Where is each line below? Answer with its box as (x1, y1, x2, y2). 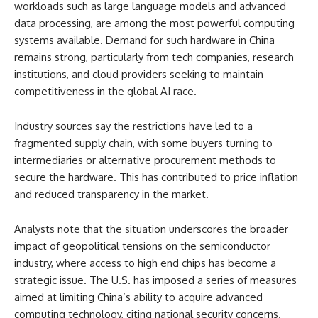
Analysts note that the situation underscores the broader (14, 222, 288, 236)
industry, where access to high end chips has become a (14, 256, 276, 270)
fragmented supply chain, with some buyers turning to (14, 136, 273, 150)
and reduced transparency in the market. (14, 187, 209, 201)
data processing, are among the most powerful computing (14, 16, 295, 30)
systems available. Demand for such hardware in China (14, 33, 275, 47)
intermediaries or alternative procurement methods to (14, 153, 276, 167)
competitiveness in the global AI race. (14, 84, 197, 98)
